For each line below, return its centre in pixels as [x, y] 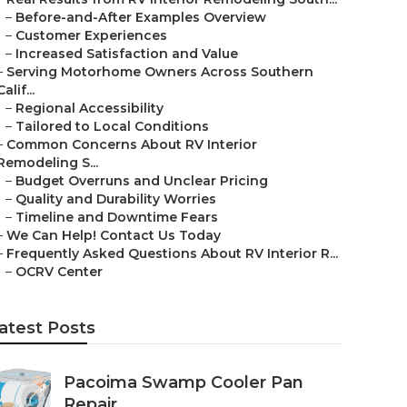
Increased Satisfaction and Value [127, 54]
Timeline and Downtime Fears [117, 217]
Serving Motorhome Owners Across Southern [160, 72]
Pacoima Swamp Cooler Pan [184, 382]
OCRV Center [59, 272]
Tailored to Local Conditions [112, 126]
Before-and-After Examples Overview [141, 17]
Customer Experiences [91, 35]
